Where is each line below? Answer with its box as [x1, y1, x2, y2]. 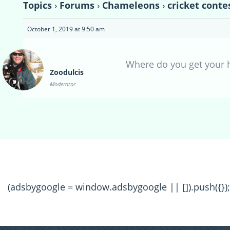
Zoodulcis [50, 67, 84, 78]
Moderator [50, 80, 75, 88]
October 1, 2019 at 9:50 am [27, 25, 105, 34]
